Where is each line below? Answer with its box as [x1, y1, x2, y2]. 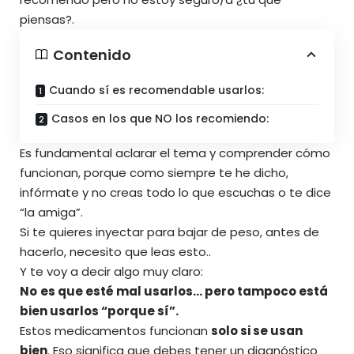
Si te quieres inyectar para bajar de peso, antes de [20, 223, 319, 240]
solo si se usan [211, 322, 303, 339]
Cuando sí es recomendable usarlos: [49, 81, 264, 98]
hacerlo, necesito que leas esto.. [20, 243, 214, 260]
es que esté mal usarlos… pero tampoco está [40, 282, 328, 299]
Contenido [53, 44, 131, 65]
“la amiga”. [20, 203, 83, 220]
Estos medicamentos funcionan [20, 322, 211, 339]
